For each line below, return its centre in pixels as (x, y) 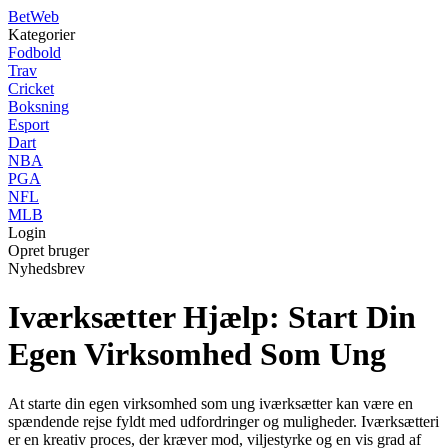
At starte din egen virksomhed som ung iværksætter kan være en (210, 403)
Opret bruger (48, 250)
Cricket (31, 88)
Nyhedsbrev (46, 268)
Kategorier (41, 34)
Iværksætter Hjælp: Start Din (212, 317)
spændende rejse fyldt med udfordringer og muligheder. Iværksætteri (223, 421)
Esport (28, 124)
